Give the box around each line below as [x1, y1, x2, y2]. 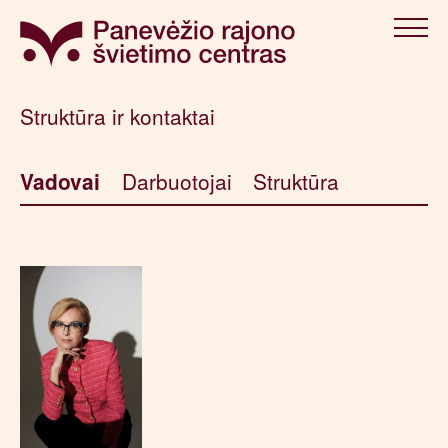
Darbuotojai [121, 166, 232, 197]
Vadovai [20, 166, 101, 197]
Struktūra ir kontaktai [20, 100, 216, 131]
